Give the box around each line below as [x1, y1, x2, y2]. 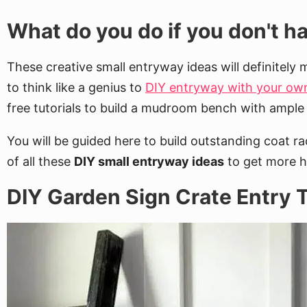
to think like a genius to [7, 80, 145, 95]
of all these [7, 154, 74, 169]
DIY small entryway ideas [74, 154, 224, 169]
